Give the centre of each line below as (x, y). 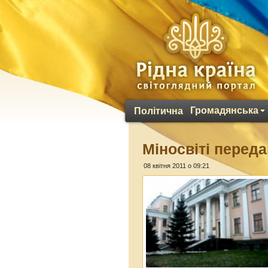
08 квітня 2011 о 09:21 (177, 166)
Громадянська (224, 110)
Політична (159, 111)
